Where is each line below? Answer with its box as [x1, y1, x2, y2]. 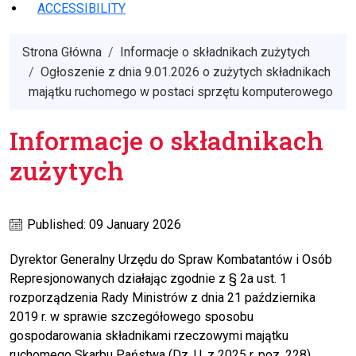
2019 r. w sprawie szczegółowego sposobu [10, 309, 253, 325]
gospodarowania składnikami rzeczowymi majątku [10, 328, 288, 344]
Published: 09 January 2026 [24, 217, 181, 233]
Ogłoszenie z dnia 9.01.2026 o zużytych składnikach [41, 64, 331, 80]
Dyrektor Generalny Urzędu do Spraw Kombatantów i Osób [10, 252, 332, 268]
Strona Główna [22, 44, 102, 60]
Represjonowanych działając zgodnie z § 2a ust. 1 [10, 271, 287, 287]
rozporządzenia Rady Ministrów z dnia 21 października [10, 290, 315, 306]
